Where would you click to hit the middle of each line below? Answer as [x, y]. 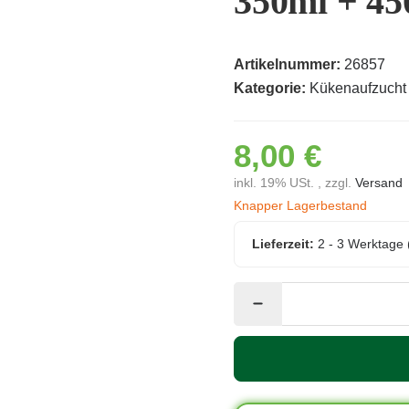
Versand [379, 183]
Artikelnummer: [287, 64]
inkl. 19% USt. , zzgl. [294, 183]
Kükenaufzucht [358, 88]
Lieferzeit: [285, 244]
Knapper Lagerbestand [300, 205]
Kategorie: [272, 88]
